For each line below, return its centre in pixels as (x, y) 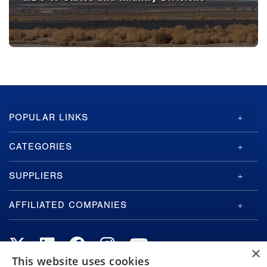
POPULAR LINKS (49, 117)
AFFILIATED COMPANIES (68, 205)
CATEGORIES (41, 146)
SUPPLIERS (36, 176)
